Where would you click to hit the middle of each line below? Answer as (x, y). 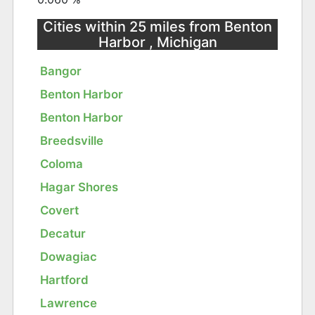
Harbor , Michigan (157, 43)
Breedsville (72, 141)
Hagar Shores (79, 187)
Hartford (65, 280)
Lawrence (69, 303)
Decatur (63, 234)
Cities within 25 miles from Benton (157, 27)
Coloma (62, 164)
